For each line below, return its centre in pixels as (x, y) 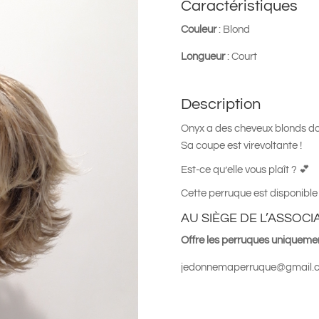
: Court (241, 57)
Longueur (203, 57)
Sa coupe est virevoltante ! (243, 146)
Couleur (199, 30)
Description (220, 105)
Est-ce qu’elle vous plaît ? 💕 (245, 170)
